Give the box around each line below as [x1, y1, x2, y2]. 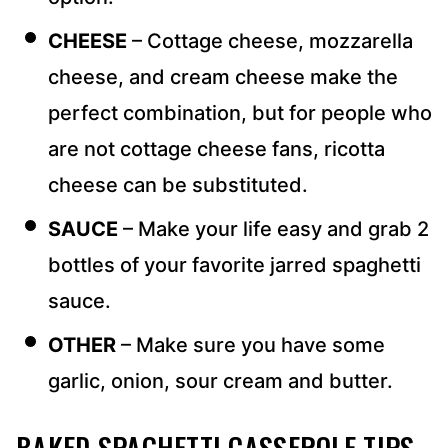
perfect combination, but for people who [48, 101, 432, 126]
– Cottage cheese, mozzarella [127, 29, 413, 54]
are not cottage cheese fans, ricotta [48, 137, 385, 162]
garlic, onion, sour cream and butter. [48, 369, 393, 394]
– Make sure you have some [116, 333, 385, 358]
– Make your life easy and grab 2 [118, 217, 429, 242]
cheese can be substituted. [48, 173, 308, 198]
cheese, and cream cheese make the [48, 65, 398, 90]
